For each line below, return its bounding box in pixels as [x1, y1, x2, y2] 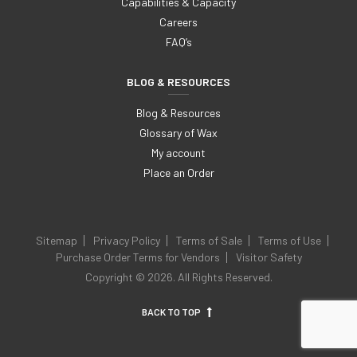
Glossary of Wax [139, 126, 218, 140]
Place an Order [143, 166, 214, 180]
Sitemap [35, 233, 77, 247]
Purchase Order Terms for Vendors [55, 249, 220, 264]
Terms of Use [257, 233, 321, 247]
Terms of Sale [175, 233, 242, 247]
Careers [159, 15, 198, 29]
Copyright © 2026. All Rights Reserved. [84, 270, 273, 284]
